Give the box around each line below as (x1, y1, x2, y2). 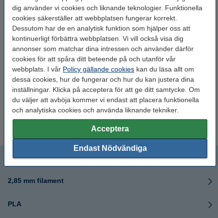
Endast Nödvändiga (73, 144, 147, 152)
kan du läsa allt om (134, 65, 194, 73)
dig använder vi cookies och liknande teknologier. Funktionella (12, 4, 202, 12)
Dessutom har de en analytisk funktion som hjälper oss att (12, 24, 190, 32)
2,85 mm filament (8, 177, 64, 185)
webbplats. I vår (12, 65, 63, 73)
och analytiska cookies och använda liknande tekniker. (12, 106, 179, 114)
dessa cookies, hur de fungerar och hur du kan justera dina (12, 75, 194, 83)
